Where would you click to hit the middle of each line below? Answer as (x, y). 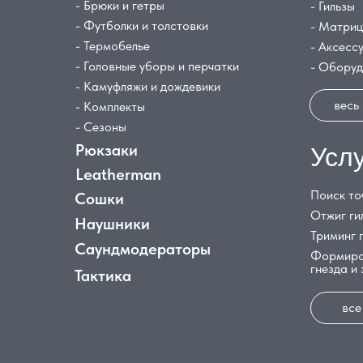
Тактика (103, 275)
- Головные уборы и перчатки (157, 66)
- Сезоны (101, 127)
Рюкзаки (107, 150)
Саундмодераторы (143, 249)
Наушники (112, 224)
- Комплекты (110, 107)
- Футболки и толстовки (142, 26)
